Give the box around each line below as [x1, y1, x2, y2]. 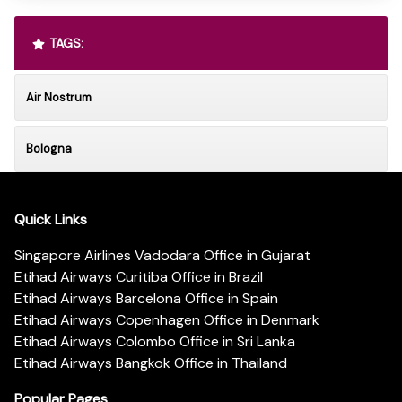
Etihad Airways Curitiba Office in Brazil [14, 267, 263, 287]
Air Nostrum [26, 89, 92, 105]
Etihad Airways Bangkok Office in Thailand [14, 354, 287, 373]
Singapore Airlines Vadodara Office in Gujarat [14, 246, 310, 266]
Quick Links [14, 210, 87, 230]
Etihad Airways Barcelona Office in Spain [14, 289, 278, 309]
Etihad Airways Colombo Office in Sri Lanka [14, 332, 295, 352]
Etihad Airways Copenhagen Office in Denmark [14, 310, 319, 330]
